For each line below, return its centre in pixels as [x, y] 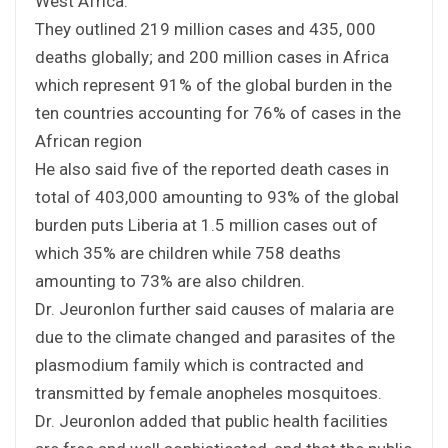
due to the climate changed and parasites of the [215, 336]
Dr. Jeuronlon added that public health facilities [211, 420]
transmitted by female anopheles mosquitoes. [208, 392]
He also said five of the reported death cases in [212, 168]
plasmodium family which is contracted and [199, 364]
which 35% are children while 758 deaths [188, 252]
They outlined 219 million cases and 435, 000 [205, 28]
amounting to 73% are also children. [170, 280]
